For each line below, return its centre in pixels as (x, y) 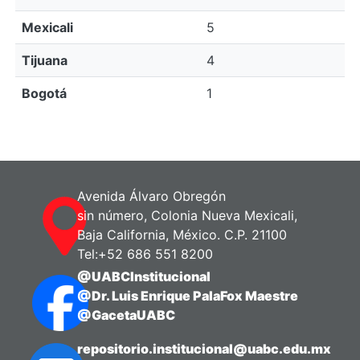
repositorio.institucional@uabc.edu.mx (205, 349)
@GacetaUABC (127, 315)
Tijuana (45, 60)
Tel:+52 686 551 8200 (145, 254)
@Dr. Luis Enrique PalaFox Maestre (188, 296)
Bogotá (44, 93)
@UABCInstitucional (144, 277)
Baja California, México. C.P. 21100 (182, 235)
